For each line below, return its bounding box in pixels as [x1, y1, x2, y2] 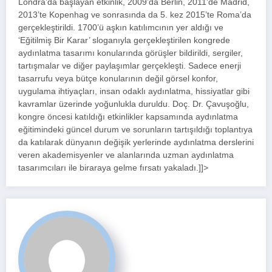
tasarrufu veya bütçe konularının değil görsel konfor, [18, 74, 218, 84]
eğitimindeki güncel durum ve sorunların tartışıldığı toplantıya [18, 125, 253, 135]
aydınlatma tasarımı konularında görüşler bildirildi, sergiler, [18, 49, 243, 58]
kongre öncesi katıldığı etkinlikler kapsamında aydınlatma [18, 112, 238, 122]
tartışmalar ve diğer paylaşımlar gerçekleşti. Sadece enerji [18, 61, 241, 71]
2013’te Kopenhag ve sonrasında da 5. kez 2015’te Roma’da [18, 10, 251, 20]
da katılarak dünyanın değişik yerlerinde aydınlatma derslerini [18, 138, 254, 148]
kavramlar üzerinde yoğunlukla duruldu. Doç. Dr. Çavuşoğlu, [18, 100, 249, 109]
